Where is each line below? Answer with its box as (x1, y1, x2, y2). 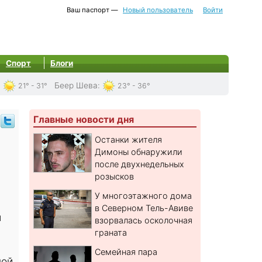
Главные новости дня (33, 113, 135, 126)
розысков (95, 171, 135, 182)
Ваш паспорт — (65, 6, 120, 14)
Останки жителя (95, 135, 163, 145)
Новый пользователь (123, 6, 193, 14)
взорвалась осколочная (95, 215, 193, 226)
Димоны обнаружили (95, 147, 183, 157)
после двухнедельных (95, 159, 185, 170)
